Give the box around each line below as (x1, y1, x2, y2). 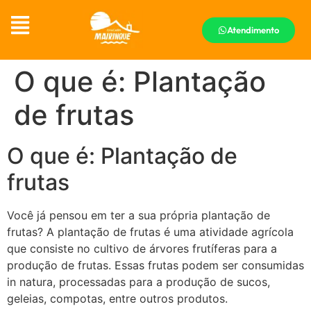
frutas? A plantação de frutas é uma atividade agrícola (7, 224, 294, 239)
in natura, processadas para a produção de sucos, (7, 274, 270, 289)
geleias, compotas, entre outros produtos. (7, 291, 228, 305)
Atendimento (226, 24, 279, 35)
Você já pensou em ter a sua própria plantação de (7, 208, 270, 222)
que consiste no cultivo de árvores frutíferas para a (7, 241, 277, 255)
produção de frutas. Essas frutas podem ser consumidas (7, 258, 304, 272)
